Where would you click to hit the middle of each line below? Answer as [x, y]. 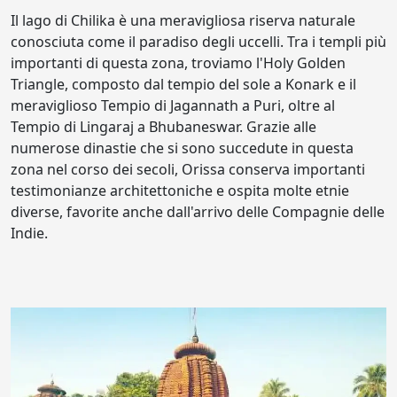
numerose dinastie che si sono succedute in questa [182, 148]
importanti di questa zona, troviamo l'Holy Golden [178, 63]
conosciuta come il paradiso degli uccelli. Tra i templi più [198, 42]
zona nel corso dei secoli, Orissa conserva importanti [188, 169]
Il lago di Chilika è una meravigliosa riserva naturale [183, 20]
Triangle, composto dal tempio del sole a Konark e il [183, 84]
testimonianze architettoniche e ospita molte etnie [180, 191]
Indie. [29, 233]
